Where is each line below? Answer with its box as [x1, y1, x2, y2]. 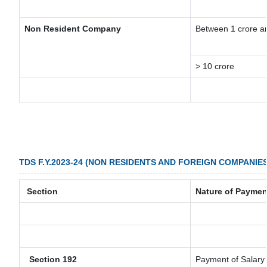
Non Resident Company [24, 24, 121, 33]
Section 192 [24, 254, 77, 264]
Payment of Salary [195, 254, 265, 264]
